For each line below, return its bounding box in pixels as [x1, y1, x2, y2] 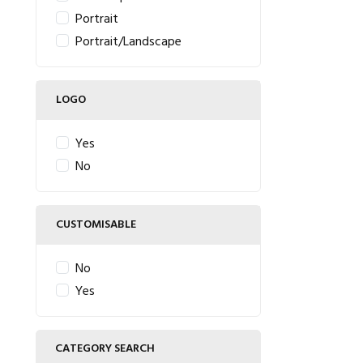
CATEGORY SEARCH [55, 340, 155, 358]
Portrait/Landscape [75, 32, 181, 53]
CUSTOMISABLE [56, 216, 136, 234]
